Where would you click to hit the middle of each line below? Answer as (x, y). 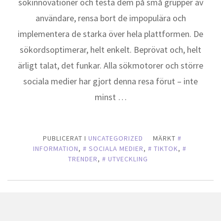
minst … (110, 97)
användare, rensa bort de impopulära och (110, 18)
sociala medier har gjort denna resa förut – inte (110, 81)
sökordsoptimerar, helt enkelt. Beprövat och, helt (110, 50)
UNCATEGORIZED (115, 138)
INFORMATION (55, 148)
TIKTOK (166, 148)
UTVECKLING (128, 159)
